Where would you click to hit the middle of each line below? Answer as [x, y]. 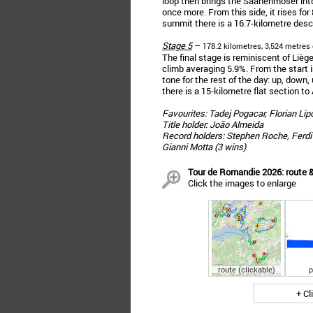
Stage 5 [177, 45]
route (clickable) [247, 269]
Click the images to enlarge [242, 183]
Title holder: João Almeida [213, 124]
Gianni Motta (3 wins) [204, 147]
